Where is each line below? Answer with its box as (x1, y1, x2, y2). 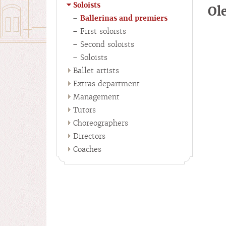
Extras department (73, 79, 140, 88)
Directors (73, 132, 105, 141)
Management (73, 92, 120, 101)
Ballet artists (73, 66, 119, 75)
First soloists (80, 27, 126, 36)
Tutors (73, 105, 96, 115)
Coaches (73, 145, 101, 154)
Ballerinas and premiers (80, 14, 167, 23)
